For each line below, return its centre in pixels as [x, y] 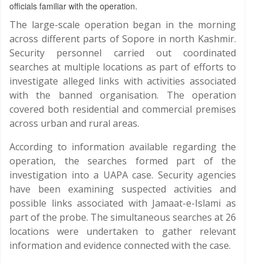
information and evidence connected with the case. [120, 245]
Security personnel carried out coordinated [123, 53]
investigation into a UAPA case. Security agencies [123, 175]
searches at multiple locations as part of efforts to [123, 67]
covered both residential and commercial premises [123, 109]
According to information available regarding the [123, 147]
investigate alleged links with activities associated [123, 81]
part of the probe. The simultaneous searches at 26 [123, 217]
